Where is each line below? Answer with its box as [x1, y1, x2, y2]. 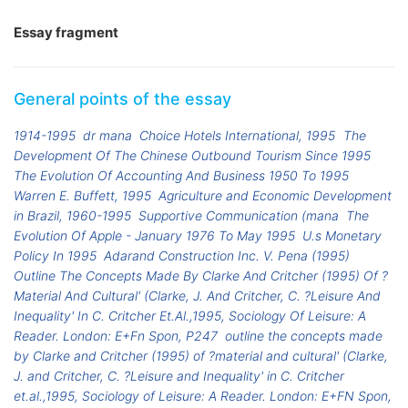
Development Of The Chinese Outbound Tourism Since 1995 [14, 148, 371, 164]
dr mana [83, 127, 133, 144]
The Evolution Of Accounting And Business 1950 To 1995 [14, 168, 349, 184]
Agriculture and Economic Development [158, 188, 393, 204]
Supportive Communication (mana [138, 208, 340, 224]
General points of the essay [14, 89, 231, 109]
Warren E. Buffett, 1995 [14, 188, 151, 204]
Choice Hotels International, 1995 [139, 127, 336, 144]
